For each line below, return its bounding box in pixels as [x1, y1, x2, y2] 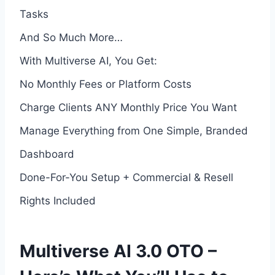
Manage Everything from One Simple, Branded [20, 124, 248, 137]
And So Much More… [20, 31, 123, 44]
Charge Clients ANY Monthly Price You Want [20, 101, 237, 114]
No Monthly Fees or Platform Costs [20, 77, 192, 90]
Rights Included [20, 194, 96, 207]
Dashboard [20, 147, 74, 160]
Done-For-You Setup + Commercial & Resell [20, 171, 233, 184]
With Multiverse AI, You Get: [20, 54, 157, 67]
